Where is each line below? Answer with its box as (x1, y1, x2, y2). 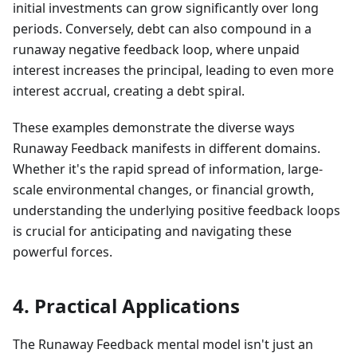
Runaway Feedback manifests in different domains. (13, 139, 320, 158)
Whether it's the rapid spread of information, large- (13, 160, 323, 178)
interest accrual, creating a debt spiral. (13, 82, 245, 100)
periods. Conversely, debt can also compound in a (13, 20, 312, 38)
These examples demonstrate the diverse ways (13, 119, 295, 137)
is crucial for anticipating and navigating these (13, 222, 292, 241)
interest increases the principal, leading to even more (13, 61, 334, 80)
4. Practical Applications (13, 292, 240, 320)
